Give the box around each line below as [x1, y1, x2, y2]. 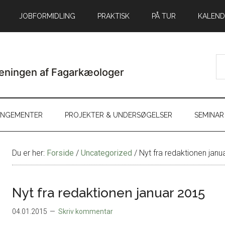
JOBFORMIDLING [19, 12, 75, 20]
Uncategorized [81, 148, 132, 158]
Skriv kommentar [58, 207, 113, 215]
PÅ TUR [152, 12, 176, 20]
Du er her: [12, 148, 47, 158]
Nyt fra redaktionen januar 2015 [12, 185, 205, 200]
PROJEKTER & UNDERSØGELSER [65, 110, 172, 119]
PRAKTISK [97, 12, 130, 20]
